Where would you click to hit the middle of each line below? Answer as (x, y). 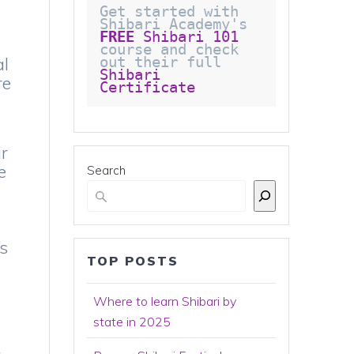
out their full (226, 62)
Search (107, 170)
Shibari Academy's (252, 24)
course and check (169, 49)
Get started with (169, 11)
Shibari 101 (187, 37)
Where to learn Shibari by (165, 301)
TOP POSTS (133, 261)
